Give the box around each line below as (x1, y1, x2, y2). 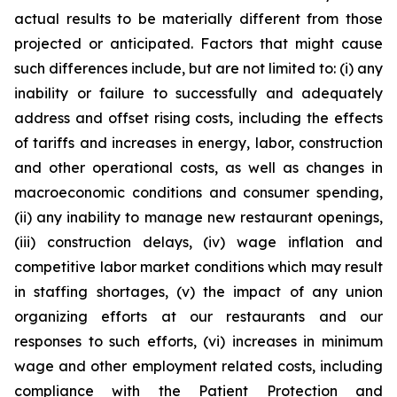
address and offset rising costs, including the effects (14, 109, 383, 127)
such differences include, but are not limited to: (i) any (14, 59, 383, 77)
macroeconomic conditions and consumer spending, (14, 183, 383, 201)
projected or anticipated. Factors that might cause (14, 35, 383, 52)
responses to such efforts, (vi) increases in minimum (14, 332, 383, 350)
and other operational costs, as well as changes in (14, 159, 383, 176)
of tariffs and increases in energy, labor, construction (14, 134, 383, 152)
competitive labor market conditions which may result (14, 258, 383, 276)
